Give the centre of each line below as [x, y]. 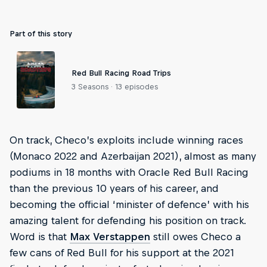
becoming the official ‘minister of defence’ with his [129, 204]
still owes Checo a [195, 237]
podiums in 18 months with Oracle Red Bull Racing [129, 172]
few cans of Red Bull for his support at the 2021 [122, 253]
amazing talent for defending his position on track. [128, 221]
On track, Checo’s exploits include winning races [126, 140]
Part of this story [41, 34]
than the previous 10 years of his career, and [114, 188]
